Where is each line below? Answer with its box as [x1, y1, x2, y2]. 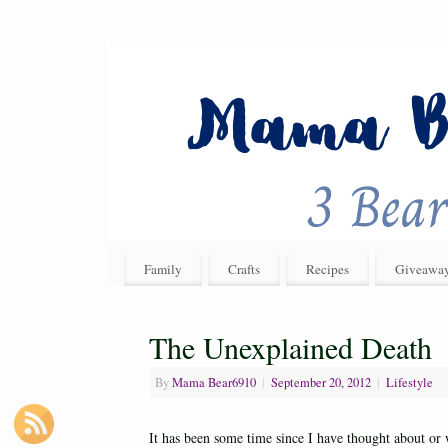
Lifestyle [386, 374, 433, 392]
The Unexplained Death [149, 327, 432, 368]
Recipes [305, 259, 349, 278]
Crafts [227, 259, 260, 278]
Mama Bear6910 [172, 374, 256, 392]
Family [143, 259, 182, 278]
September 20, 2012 [271, 374, 371, 392]
